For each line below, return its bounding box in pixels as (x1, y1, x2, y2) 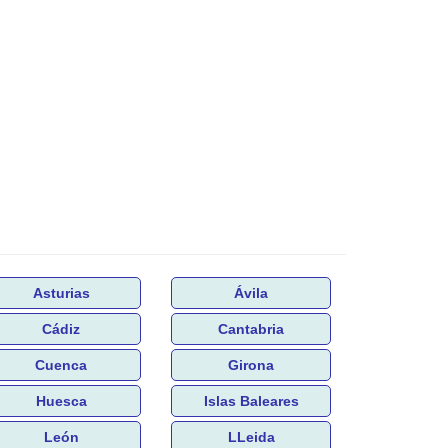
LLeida (227, 428, 275, 445)
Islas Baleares (203, 392, 299, 409)
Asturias (32, 284, 90, 301)
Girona (228, 356, 274, 373)
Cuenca (35, 356, 87, 373)
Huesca (35, 392, 87, 409)
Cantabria (218, 320, 284, 337)
